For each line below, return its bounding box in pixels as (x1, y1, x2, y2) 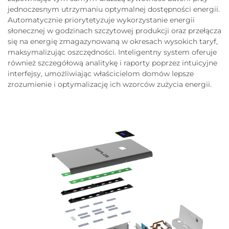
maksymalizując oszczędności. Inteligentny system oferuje (8, 48, 217, 57)
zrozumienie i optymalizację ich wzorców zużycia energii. (8, 80, 212, 89)
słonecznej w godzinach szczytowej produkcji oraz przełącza (8, 26, 221, 36)
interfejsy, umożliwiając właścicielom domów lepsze (8, 69, 194, 79)
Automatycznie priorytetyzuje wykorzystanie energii (8, 15, 195, 25)
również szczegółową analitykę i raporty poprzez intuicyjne (8, 58, 217, 68)
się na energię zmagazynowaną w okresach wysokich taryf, (8, 37, 218, 47)
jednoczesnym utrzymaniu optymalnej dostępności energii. (8, 5, 220, 14)
